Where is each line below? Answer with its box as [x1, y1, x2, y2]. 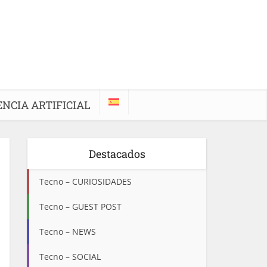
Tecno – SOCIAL [39, 251, 101, 262]
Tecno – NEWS [39, 226, 96, 237]
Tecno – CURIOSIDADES [39, 176, 132, 187]
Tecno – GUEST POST [39, 201, 122, 212]
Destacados [88, 147, 145, 161]
